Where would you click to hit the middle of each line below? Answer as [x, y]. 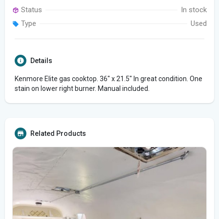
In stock [194, 10]
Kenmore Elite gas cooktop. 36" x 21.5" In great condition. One [109, 79]
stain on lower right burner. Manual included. [82, 88]
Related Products [58, 133]
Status [31, 10]
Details [41, 61]
